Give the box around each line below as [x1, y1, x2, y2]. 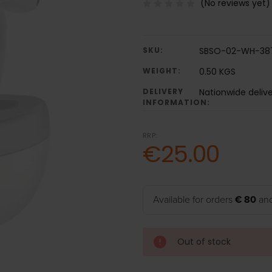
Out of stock [177, 236, 231, 248]
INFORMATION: [142, 97, 210, 108]
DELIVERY [142, 86, 183, 97]
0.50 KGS [199, 66, 236, 78]
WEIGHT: [142, 66, 181, 76]
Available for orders [152, 194, 235, 206]
